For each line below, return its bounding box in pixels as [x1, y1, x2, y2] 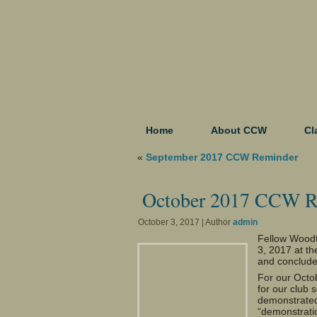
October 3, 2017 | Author [138, 217, 233, 228]
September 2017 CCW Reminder [146, 151, 298, 163]
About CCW [211, 125, 267, 136]
